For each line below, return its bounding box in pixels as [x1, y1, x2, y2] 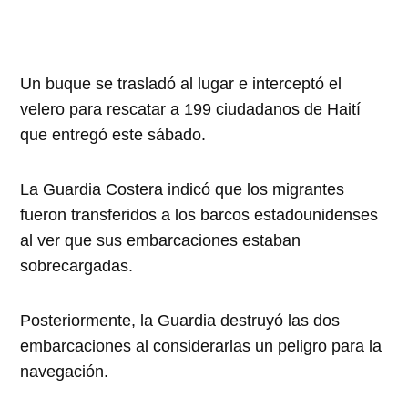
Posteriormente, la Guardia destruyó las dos [20, 311, 341, 331]
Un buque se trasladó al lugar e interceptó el [20, 75, 342, 94]
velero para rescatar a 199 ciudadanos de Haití [20, 100, 362, 119]
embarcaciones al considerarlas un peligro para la [20, 337, 382, 356]
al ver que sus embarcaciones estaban [20, 231, 301, 250]
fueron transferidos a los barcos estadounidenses [20, 206, 379, 225]
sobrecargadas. [20, 257, 134, 276]
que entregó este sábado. [20, 126, 207, 145]
